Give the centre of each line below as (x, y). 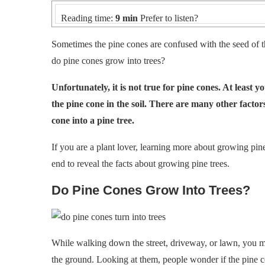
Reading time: (87, 18)
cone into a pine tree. (93, 120)
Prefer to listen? (168, 18)
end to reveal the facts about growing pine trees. (140, 164)
